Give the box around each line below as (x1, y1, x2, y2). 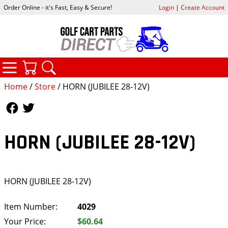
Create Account (180, 3, 224, 12)
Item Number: (4, 201, 58, 212)
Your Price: (4, 215, 46, 227)
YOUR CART (59, 57, 108, 70)
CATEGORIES (39, 56, 94, 69)
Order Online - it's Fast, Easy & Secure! (4, 3, 112, 12)
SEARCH (78, 57, 113, 70)
